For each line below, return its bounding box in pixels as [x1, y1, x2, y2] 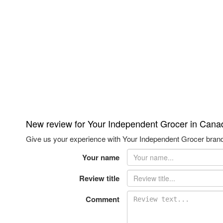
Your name [82, 152, 119, 163]
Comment [85, 194, 119, 205]
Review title [79, 173, 119, 184]
